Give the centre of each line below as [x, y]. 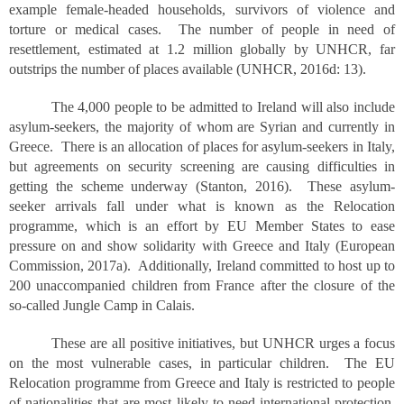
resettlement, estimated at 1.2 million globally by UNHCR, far [202, 49]
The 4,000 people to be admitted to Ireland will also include [202, 107]
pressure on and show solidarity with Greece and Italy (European [202, 246]
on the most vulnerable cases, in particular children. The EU [202, 363]
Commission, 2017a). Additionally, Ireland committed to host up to [202, 266]
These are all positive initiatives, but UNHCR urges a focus [202, 343]
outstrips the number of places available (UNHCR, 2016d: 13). [188, 69]
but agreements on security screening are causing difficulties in [202, 166]
